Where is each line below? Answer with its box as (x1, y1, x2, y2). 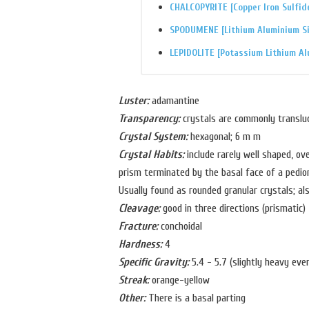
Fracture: (119, 220, 158, 233)
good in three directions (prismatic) (160, 202, 306, 215)
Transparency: (119, 112, 180, 126)
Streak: (119, 274, 149, 287)
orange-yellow (149, 274, 210, 287)
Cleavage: (119, 202, 160, 215)
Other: (119, 292, 146, 305)
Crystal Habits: (119, 148, 184, 161)
